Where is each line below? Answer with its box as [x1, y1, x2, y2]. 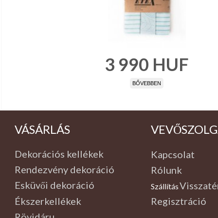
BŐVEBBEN [132, 80, 161, 87]
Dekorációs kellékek [14, 147, 104, 160]
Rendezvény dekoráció [14, 163, 114, 175]
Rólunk [151, 163, 182, 176]
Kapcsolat [151, 148, 195, 160]
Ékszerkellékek [14, 195, 81, 207]
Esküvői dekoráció [14, 179, 94, 191]
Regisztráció [151, 195, 207, 207]
